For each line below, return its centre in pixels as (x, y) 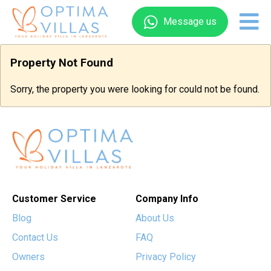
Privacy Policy (166, 256)
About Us (155, 218)
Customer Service (54, 198)
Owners (28, 256)
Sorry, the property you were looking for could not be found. (135, 90)
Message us (190, 22)
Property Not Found (62, 63)
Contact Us (35, 237)
